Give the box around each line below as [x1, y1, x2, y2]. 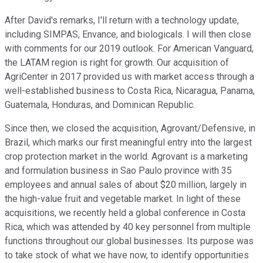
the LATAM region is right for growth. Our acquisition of [5, 57, 229, 69]
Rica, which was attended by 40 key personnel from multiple [5, 221, 251, 233]
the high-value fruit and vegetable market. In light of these [5, 193, 241, 205]
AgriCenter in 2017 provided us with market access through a [5, 71, 254, 83]
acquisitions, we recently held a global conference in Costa [5, 207, 245, 219]
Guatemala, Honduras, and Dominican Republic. [5, 99, 195, 111]
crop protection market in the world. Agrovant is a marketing [5, 151, 248, 163]
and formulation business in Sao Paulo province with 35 [5, 165, 232, 177]
